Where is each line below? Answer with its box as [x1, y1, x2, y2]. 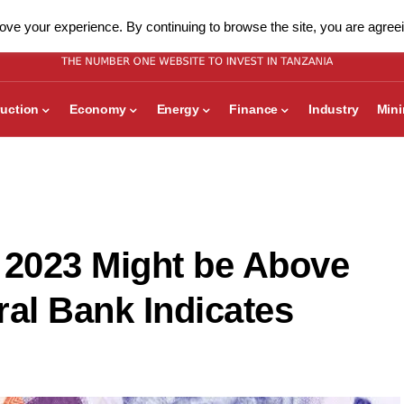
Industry [308, 101, 359, 116]
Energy [156, 101, 199, 116]
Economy [69, 101, 126, 116]
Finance [229, 101, 279, 116]
